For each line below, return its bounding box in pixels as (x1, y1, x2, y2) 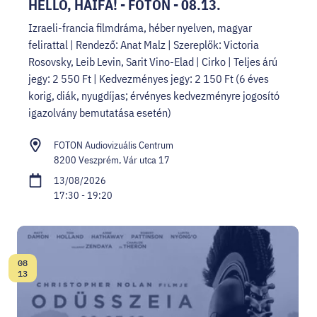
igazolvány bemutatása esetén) (28, 105, 171, 120)
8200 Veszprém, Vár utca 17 (54, 153, 170, 166)
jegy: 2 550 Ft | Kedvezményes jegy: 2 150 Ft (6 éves (28, 71, 269, 86)
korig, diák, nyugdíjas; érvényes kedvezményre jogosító (28, 88, 279, 103)
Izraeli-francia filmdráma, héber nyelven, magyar (28, 20, 252, 35)
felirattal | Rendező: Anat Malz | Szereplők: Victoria (28, 37, 259, 52)
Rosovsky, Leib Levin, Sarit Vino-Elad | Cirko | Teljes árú (28, 54, 277, 69)
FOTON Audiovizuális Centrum (54, 138, 173, 151)
